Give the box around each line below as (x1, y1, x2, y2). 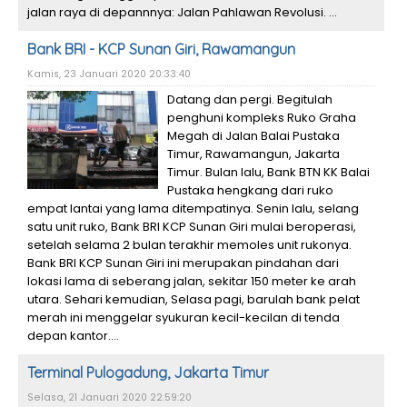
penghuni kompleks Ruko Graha (167, 109, 356, 126)
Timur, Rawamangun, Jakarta (167, 145, 340, 163)
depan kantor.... (27, 327, 119, 344)
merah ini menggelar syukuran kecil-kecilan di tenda (27, 309, 340, 326)
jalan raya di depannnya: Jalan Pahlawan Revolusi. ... (27, 4, 337, 21)
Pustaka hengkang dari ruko (167, 182, 333, 199)
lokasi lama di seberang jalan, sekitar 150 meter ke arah (27, 273, 356, 290)
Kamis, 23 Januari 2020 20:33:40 (27, 67, 191, 81)
